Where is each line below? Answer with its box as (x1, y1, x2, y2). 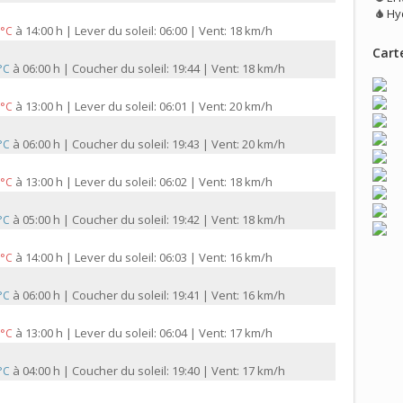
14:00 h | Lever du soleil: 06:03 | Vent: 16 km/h (25, 249, 273, 266)
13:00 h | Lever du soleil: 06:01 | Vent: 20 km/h (25, 98, 273, 115)
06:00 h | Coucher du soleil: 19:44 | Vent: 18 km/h (22, 60, 285, 77)
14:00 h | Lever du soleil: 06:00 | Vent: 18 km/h (25, 22, 273, 40)
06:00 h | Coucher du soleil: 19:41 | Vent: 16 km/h (22, 287, 285, 304)
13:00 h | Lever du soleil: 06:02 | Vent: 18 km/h (25, 174, 273, 191)
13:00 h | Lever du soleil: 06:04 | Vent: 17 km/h (25, 325, 273, 342)
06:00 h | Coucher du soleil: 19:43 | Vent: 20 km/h (22, 136, 285, 153)
